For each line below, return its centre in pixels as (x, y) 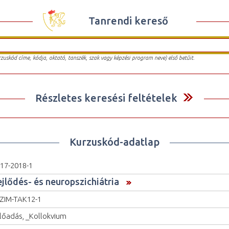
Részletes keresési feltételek (106, 98)
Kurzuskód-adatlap (114, 142)
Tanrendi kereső (128, 20)
